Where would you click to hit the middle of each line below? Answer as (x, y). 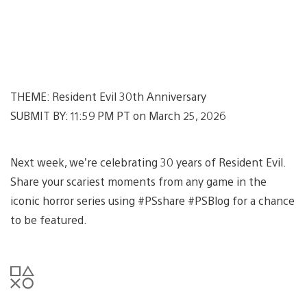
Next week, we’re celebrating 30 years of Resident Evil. (148, 162)
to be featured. (49, 219)
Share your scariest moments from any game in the (138, 181)
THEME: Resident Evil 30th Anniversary (108, 96)
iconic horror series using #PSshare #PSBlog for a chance (152, 200)
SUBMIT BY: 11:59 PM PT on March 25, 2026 (119, 115)
